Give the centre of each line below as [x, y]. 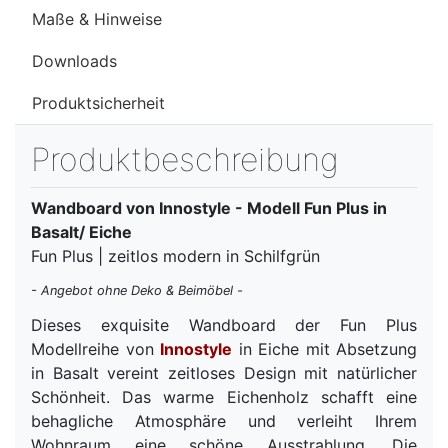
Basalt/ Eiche [81, 232]
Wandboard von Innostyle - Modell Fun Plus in [209, 208]
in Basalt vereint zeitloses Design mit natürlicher [224, 372]
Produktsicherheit [98, 103]
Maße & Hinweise [97, 19]
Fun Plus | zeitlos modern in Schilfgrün [175, 256]
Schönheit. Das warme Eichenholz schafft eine [224, 396]
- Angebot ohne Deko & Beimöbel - [137, 290]
